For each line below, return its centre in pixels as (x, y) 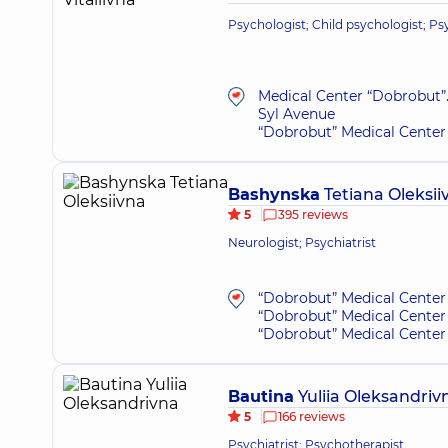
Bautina (261, 396)
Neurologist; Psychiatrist (302, 242)
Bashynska (274, 194)
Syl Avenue (296, 114)
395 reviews (313, 214)
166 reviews (311, 416)
